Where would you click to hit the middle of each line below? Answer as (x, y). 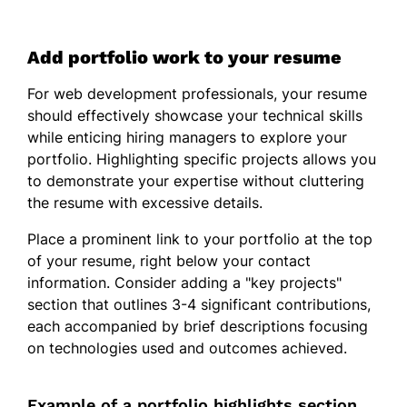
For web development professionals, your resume (197, 93)
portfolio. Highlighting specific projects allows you (202, 159)
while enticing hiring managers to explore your (187, 137)
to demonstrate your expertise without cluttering (196, 180)
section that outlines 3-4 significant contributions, (199, 304)
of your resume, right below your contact (169, 260)
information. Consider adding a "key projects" (184, 282)
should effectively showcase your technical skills (195, 115)
